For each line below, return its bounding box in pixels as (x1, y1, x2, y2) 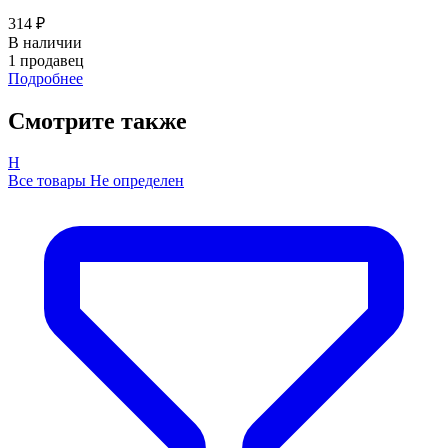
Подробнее (8, 69, 83, 87)
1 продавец (8, 51, 84, 69)
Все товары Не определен (8, 172, 184, 190)
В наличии (8, 33, 82, 51)
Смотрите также (8, 107, 187, 134)
